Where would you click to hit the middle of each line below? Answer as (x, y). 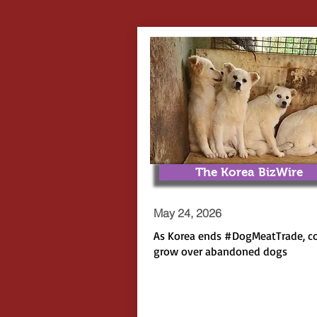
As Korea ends (189, 236)
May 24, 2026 (187, 213)
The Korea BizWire (249, 172)
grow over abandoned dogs (220, 251)
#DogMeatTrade (263, 236)
